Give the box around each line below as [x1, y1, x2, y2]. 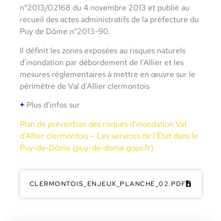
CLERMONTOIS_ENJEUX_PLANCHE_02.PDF [29, 179, 186, 188]
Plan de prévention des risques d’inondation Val [20, 118, 186, 129]
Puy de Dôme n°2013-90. [20, 26, 110, 37]
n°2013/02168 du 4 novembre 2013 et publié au [20, 2, 189, 13]
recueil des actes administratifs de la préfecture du [20, 14, 199, 25]
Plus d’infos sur [25, 100, 80, 110]
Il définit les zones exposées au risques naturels [20, 45, 185, 56]
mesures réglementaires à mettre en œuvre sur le [20, 69, 195, 79]
